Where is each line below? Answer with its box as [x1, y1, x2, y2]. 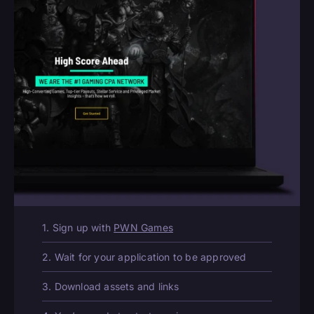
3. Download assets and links [42, 280, 179, 293]
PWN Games [114, 221, 174, 234]
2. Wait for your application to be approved [42, 251, 247, 264]
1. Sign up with [42, 221, 114, 234]
